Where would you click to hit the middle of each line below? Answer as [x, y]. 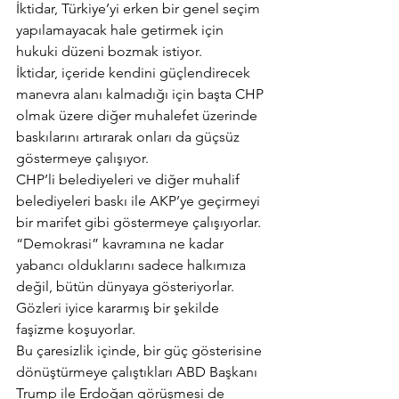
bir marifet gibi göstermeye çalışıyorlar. [140, 222]
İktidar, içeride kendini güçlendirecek [135, 73]
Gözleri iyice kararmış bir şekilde [119, 308]
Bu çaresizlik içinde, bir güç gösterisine [141, 350]
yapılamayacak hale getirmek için [122, 30]
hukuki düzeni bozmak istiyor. [109, 51]
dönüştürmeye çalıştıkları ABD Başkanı [138, 372]
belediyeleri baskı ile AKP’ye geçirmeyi [140, 201]
